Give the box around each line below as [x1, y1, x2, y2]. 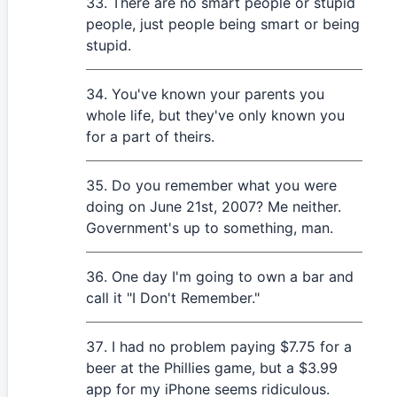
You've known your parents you [112, 85, 324, 103]
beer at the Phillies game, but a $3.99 [86, 359, 338, 377]
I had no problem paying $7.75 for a [112, 338, 352, 355]
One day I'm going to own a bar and [112, 268, 354, 285]
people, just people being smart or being [86, 15, 360, 33]
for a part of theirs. [86, 128, 214, 145]
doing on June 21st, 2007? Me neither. [86, 198, 341, 215]
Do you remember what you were [112, 176, 337, 194]
